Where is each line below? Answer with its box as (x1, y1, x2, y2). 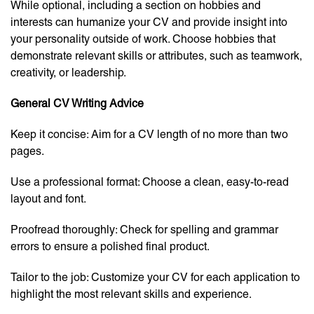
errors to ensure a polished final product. (11, 240, 210, 254)
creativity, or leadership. (11, 66, 126, 80)
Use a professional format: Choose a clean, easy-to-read (11, 175, 289, 189)
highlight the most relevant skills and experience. (11, 287, 252, 301)
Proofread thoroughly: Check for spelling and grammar (11, 223, 278, 237)
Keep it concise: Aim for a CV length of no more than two (11, 128, 288, 142)
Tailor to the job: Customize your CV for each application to (11, 271, 300, 285)
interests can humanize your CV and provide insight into (11, 15, 287, 29)
